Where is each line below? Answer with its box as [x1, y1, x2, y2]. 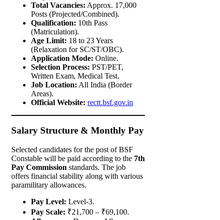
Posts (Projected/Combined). [31, 10, 119, 19]
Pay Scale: [31, 207, 65, 216]
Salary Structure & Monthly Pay [11, 125, 144, 136]
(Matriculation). [31, 27, 79, 36]
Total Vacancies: [31, 1, 85, 10]
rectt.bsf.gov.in [87, 98, 133, 107]
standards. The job [67, 163, 126, 171]
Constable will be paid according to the [11, 154, 134, 163]
